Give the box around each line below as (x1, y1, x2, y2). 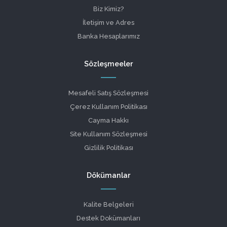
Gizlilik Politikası (84, 144, 133, 152)
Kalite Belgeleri (83, 201, 134, 209)
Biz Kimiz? (93, 5, 124, 13)
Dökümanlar (87, 171, 130, 180)
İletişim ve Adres (83, 19, 134, 27)
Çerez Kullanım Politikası (69, 103, 147, 111)
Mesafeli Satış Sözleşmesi (68, 89, 148, 97)
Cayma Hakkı (88, 117, 129, 125)
